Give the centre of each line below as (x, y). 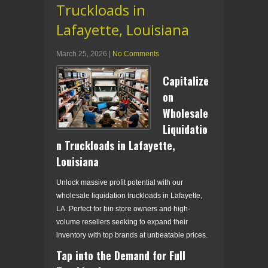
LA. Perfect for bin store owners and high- (123, 208)
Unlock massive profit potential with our (120, 182)
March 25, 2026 (82, 54)
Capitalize (186, 80)
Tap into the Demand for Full (121, 255)
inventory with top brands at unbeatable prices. (132, 235)
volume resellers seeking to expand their (122, 222)
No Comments (136, 54)
